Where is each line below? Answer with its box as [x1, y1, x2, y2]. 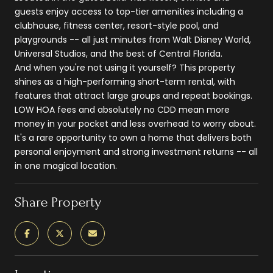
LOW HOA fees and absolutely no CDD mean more [15, 103, 230, 116]
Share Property [15, 193, 101, 210]
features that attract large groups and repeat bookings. [15, 89, 252, 102]
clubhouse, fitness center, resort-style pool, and [15, 19, 219, 32]
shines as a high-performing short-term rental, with [15, 75, 235, 88]
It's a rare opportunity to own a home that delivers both [15, 131, 252, 144]
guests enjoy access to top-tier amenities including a [15, 5, 243, 18]
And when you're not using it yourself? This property [15, 61, 235, 74]
